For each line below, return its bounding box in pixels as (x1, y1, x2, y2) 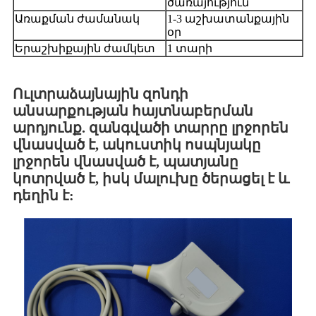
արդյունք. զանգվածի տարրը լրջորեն (13, 120, 288, 136)
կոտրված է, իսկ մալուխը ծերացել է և (13, 171, 289, 187)
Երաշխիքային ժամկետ (15, 42, 155, 55)
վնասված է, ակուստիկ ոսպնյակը (13, 137, 261, 153)
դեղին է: (13, 188, 74, 204)
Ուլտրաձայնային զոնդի (13, 86, 188, 102)
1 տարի (167, 42, 212, 55)
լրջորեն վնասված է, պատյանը (13, 154, 238, 170)
